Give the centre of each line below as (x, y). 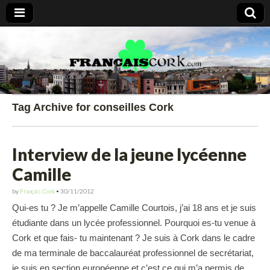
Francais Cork (35, 68)
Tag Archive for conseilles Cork (93, 107)
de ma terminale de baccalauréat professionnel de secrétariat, (133, 253)
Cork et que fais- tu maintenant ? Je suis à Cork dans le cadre (133, 238)
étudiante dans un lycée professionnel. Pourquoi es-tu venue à (134, 223)
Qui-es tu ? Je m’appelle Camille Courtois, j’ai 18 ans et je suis (134, 208)
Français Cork (37, 191)
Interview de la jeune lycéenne (129, 154)
